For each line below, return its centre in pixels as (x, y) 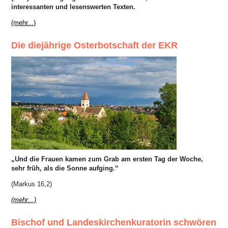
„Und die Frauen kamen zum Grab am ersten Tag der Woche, (107, 159)
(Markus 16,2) (32, 184)
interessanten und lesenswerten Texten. (74, 7)
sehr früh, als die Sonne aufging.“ (65, 168)
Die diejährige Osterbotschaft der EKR (95, 46)
